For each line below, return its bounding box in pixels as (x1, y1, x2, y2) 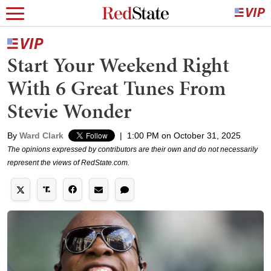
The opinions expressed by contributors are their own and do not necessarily (7, 145, 258, 154)
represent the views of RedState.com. (7, 158, 129, 167)
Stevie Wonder (7, 97, 131, 125)
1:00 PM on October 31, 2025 (127, 131, 241, 140)
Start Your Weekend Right (7, 51, 229, 79)
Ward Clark (19, 131, 64, 140)
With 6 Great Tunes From (7, 74, 226, 102)
